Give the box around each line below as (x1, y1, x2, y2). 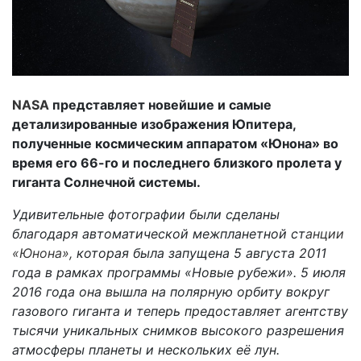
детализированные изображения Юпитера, (12, 116, 296, 133)
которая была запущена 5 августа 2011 (73, 245, 326, 262)
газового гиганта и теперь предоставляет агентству (12, 303, 348, 320)
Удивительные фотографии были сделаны (12, 206, 280, 223)
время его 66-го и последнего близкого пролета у (12, 155, 342, 172)
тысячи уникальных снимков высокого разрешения (12, 322, 344, 339)
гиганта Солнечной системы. (12, 174, 201, 191)
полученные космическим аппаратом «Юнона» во (12, 135, 338, 152)
